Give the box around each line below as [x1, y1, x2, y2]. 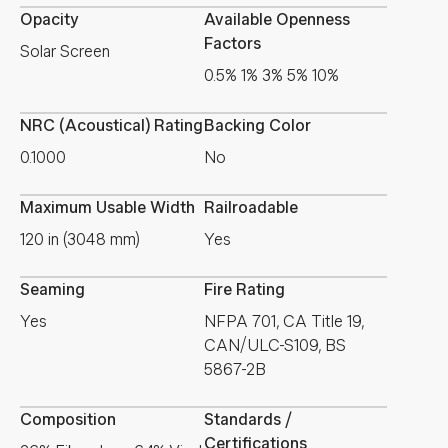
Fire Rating [203, 280, 285, 299]
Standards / [203, 410, 292, 429]
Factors [203, 34, 261, 53]
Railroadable [203, 198, 298, 217]
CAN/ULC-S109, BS [203, 336, 346, 355]
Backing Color [203, 116, 311, 135]
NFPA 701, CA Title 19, [203, 312, 364, 331]
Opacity [20, 10, 79, 29]
